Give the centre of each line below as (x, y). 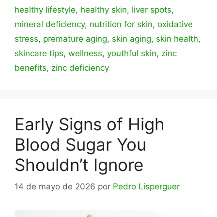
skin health (177, 39)
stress (26, 39)
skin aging (132, 39)
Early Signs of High (90, 124)
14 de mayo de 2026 (55, 186)
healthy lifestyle (45, 10)
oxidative (175, 24)
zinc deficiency (80, 68)
